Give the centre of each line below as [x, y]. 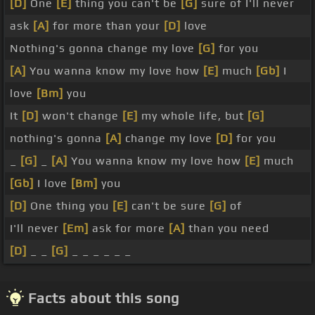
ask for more [129, 229]
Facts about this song [104, 298]
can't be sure [169, 206]
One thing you [70, 206]
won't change [81, 116]
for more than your [107, 26]
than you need [227, 229]
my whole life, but [193, 116]
